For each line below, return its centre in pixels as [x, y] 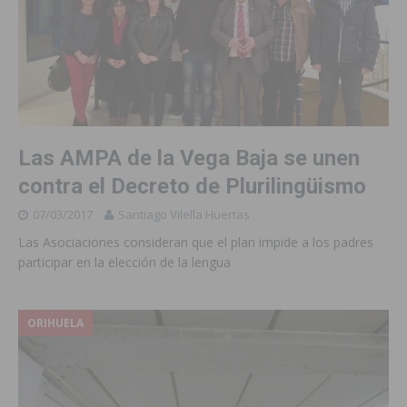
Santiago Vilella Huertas [184, 215]
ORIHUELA [55, 323]
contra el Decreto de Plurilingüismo [192, 187]
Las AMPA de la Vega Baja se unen [189, 159]
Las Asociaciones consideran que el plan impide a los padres [196, 243]
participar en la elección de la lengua [124, 263]
